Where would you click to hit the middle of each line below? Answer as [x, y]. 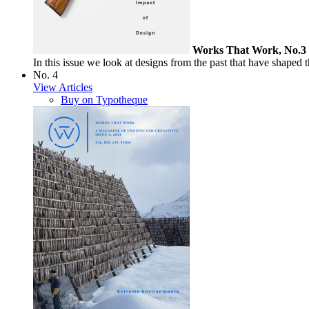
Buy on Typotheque [104, 99]
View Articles [63, 87]
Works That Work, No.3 [249, 50]
